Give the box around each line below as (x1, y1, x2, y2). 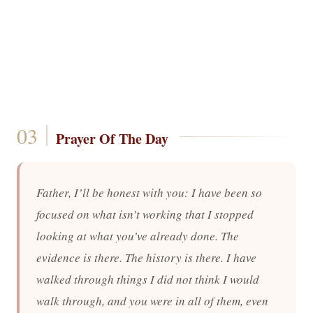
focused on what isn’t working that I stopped (36, 206, 254, 222)
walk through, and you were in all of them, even (36, 293, 268, 309)
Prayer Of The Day (55, 129, 168, 149)
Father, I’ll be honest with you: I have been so (36, 184, 262, 201)
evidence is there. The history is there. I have (36, 249, 256, 265)
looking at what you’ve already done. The (36, 228, 239, 244)
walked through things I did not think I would (36, 271, 259, 287)
